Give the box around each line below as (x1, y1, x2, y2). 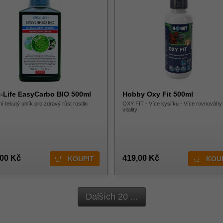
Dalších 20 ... (85, 192, 138, 202)
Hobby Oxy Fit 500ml (122, 90, 193, 98)
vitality (122, 107, 137, 112)
